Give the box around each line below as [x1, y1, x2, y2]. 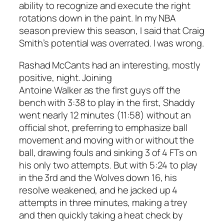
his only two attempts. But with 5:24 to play [19, 158, 197, 171]
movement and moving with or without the [19, 133, 194, 146]
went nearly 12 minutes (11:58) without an [19, 108, 191, 121]
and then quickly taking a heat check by [19, 208, 183, 221]
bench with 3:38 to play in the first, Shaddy [19, 95, 195, 109]
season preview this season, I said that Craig [19, 24, 204, 37]
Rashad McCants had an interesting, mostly [19, 58, 200, 71]
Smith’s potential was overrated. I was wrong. [19, 36, 204, 50]
